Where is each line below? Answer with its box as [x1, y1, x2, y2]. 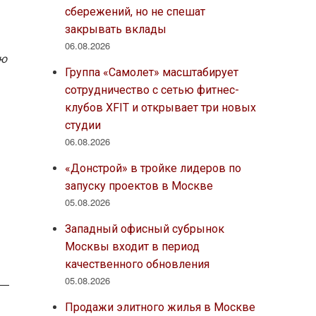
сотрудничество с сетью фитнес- [64, 83, 239, 97]
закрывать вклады [64, 22, 166, 36]
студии [64, 118, 101, 132]
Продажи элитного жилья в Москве [64, 300, 255, 314]
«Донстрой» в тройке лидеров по [64, 161, 241, 175]
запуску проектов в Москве [64, 178, 213, 193]
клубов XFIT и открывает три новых [64, 100, 256, 114]
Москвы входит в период [64, 239, 200, 253]
